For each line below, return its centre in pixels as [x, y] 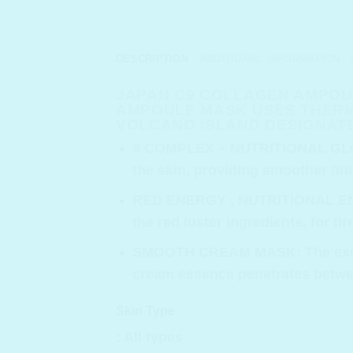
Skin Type [145, 311]
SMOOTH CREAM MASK [214, 252]
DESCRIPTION [152, 58]
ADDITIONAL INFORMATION [269, 58]
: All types [149, 337]
